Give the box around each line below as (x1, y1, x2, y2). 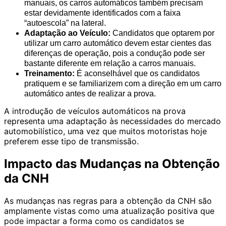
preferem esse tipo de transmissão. (4, 136, 139, 147)
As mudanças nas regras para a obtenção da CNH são (4, 195, 212, 206)
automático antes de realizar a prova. (24, 89, 156, 98)
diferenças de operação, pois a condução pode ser (24, 49, 205, 58)
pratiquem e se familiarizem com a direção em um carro (24, 79, 221, 88)
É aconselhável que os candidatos (75, 69, 200, 78)
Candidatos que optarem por (110, 29, 214, 38)
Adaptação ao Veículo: (24, 29, 110, 38)
